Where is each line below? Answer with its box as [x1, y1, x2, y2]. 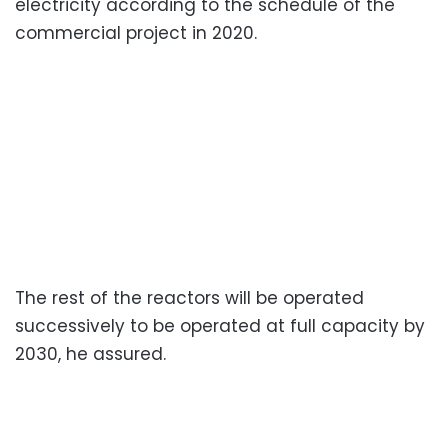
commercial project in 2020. [15, 20, 257, 45]
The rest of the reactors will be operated [15, 285, 364, 310]
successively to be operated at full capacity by [15, 313, 425, 338]
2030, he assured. [15, 341, 166, 366]
